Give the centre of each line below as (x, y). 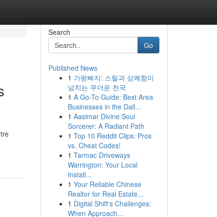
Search (59, 32)
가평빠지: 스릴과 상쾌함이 (114, 77)
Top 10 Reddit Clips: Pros (112, 136)
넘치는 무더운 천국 (97, 87)
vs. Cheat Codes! (94, 145)
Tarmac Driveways (102, 155)
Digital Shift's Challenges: (112, 203)
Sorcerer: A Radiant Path (106, 126)
